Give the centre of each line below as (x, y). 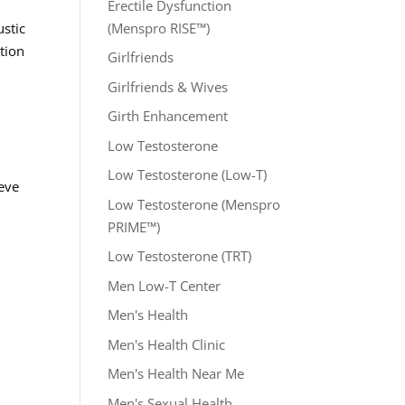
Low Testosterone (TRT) (180, 256)
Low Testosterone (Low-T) (188, 174)
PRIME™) (134, 226)
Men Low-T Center (165, 285)
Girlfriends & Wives (168, 86)
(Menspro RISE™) (159, 28)
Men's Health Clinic (167, 344)
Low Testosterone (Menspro (194, 204)
